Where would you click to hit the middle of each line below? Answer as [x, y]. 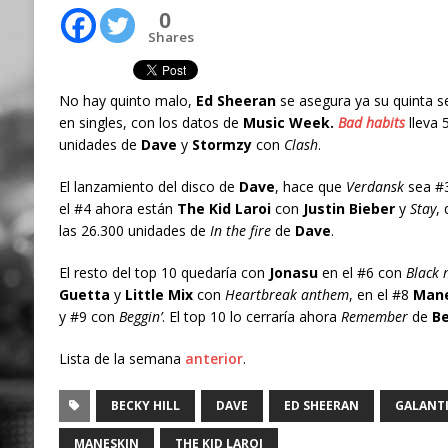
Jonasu [293, 273]
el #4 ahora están [117, 209]
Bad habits [371, 123]
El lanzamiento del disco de [148, 187]
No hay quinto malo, [127, 101]
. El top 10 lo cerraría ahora [251, 317]
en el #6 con [363, 273]
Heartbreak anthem [284, 295]
